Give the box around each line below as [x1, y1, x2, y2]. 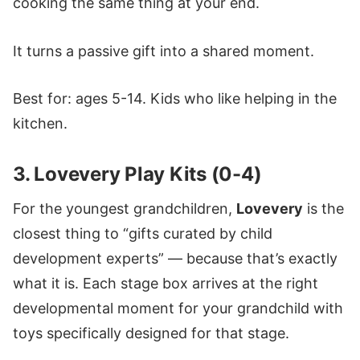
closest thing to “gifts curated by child [13, 225, 272, 243]
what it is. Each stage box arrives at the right [13, 275, 318, 292]
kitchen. [13, 115, 67, 133]
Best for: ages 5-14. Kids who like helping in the [13, 90, 337, 108]
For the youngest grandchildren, [13, 200, 236, 218]
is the [303, 200, 344, 218]
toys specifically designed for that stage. [13, 325, 289, 342]
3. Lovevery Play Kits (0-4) [13, 162, 262, 186]
